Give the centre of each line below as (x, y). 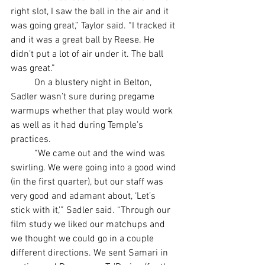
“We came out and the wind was (22, 154)
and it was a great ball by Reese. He (84, 41)
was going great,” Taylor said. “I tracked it (94, 26)
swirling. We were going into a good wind (95, 168)
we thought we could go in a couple (83, 239)
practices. (31, 140)
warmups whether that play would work (93, 112)
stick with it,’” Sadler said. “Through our (92, 211)
